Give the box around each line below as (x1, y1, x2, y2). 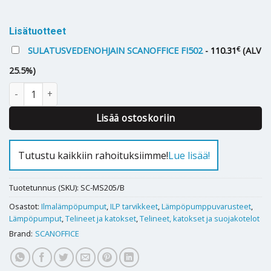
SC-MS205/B (80, 182, 125, 194)
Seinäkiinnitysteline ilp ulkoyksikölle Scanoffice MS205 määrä (8, 82, 247, 94)
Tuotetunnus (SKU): (9, 182, 80, 194)
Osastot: (9, 201, 41, 212)
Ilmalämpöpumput (41, 201, 106, 212)
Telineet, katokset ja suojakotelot (140, 213, 260, 224)
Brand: (9, 228, 33, 240)
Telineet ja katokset (65, 213, 136, 224)
